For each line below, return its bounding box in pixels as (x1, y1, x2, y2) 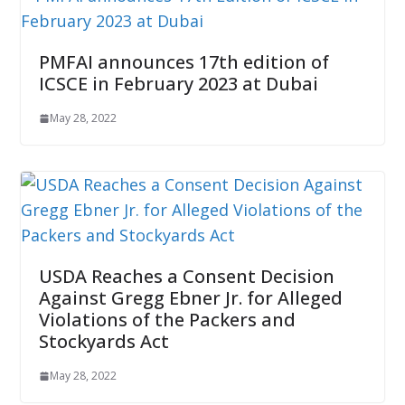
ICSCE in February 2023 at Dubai (38, 71, 318, 97)
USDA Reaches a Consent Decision (38, 264, 334, 289)
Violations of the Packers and (38, 307, 296, 333)
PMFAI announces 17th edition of (38, 50, 329, 75)
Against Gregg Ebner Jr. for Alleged (38, 286, 343, 311)
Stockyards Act (38, 329, 169, 354)
